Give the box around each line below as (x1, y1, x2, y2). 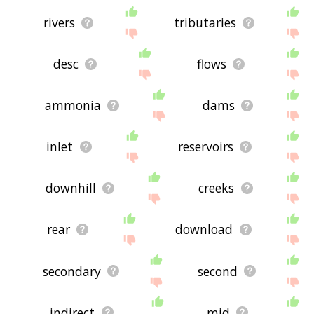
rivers (43, 14, 76, 32)
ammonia (45, 97, 102, 114)
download (175, 221, 233, 238)
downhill (45, 179, 96, 197)
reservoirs (177, 138, 233, 156)
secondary (42, 262, 101, 280)
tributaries (174, 14, 237, 32)
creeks (198, 179, 235, 197)
